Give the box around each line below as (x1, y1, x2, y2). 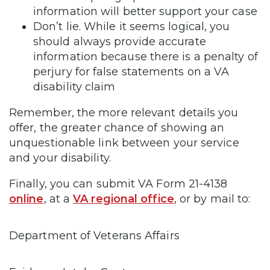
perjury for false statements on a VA (33, 64, 230, 78)
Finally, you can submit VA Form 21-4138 (9, 177, 228, 190)
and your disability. (9, 151, 114, 165)
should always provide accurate (33, 34, 206, 48)
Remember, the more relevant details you (9, 105, 239, 119)
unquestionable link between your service (9, 136, 239, 149)
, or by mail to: (174, 192, 251, 206)
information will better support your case (33, 4, 260, 18)
